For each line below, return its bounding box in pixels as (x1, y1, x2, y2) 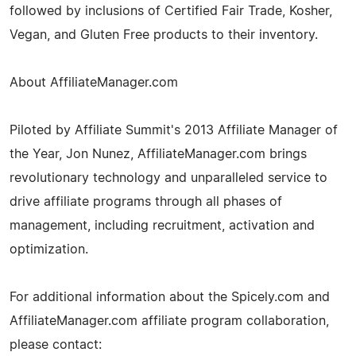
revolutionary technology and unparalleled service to (10, 171, 327, 184)
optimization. (10, 242, 88, 256)
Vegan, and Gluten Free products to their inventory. (10, 28, 318, 41)
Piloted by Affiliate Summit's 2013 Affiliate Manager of (10, 123, 338, 137)
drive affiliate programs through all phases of (10, 195, 282, 208)
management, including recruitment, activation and (10, 219, 315, 232)
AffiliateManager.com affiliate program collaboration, (10, 314, 329, 327)
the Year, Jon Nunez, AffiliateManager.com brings (10, 147, 307, 161)
